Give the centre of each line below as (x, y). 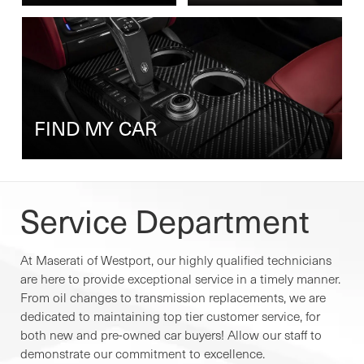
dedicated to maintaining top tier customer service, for (170, 316)
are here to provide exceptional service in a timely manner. (180, 279)
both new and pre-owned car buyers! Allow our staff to (171, 335)
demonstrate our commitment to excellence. (143, 353)
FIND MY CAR (95, 127)
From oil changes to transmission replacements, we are (173, 297)
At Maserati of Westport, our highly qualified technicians (176, 260)
